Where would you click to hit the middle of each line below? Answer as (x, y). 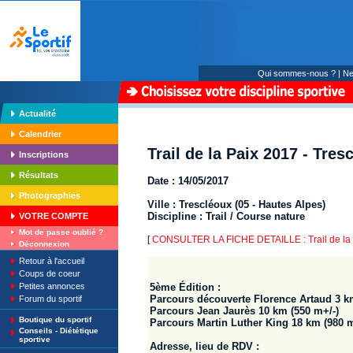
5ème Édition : (185, 288)
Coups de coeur (50, 273)
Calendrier (40, 134)
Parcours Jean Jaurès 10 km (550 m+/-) (244, 311)
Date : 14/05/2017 (188, 181)
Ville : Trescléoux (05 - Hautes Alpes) (236, 205)
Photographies (50, 195)
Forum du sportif (50, 299)
